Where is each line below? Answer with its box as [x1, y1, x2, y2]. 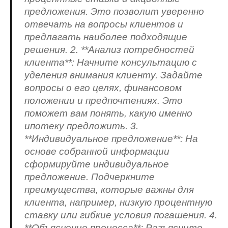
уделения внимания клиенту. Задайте [24, 69, 203, 80]
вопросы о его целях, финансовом [24, 82, 182, 93]
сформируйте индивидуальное [24, 158, 169, 169]
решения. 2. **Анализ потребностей [24, 44, 194, 55]
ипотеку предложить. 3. [24, 120, 138, 131]
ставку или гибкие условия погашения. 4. [24, 209, 217, 220]
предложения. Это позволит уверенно [24, 6, 204, 17]
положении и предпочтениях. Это [24, 95, 183, 106]
